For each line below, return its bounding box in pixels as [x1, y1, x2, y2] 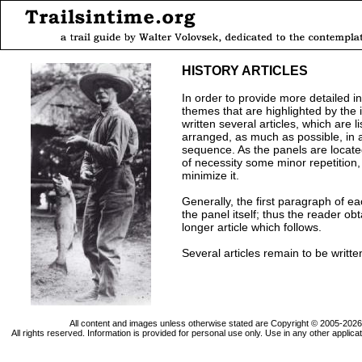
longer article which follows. [182, 221, 322, 234]
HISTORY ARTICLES [182, 63, 308, 78]
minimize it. [182, 169, 239, 182]
